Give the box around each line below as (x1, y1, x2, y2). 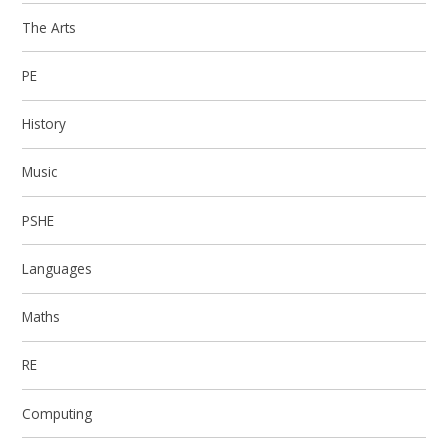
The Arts (22, 17, 77, 37)
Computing (22, 403, 93, 423)
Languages (22, 258, 93, 278)
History (22, 114, 67, 134)
